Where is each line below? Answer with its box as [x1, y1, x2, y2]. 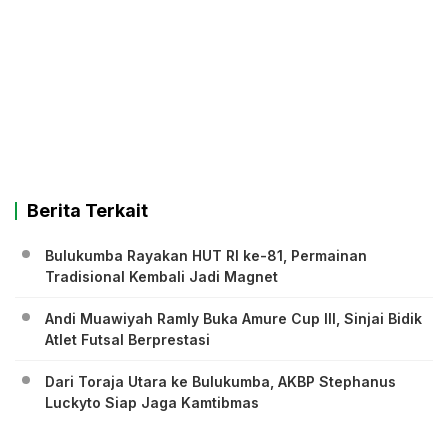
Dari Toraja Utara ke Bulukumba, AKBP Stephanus [45, 373, 396, 391]
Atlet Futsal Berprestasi [45, 331, 210, 349]
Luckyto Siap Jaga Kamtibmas [45, 394, 259, 412]
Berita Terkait [27, 200, 148, 222]
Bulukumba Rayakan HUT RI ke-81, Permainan [45, 247, 367, 265]
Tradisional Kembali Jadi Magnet [45, 268, 278, 286]
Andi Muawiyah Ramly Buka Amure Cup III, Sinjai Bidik [45, 310, 422, 328]
